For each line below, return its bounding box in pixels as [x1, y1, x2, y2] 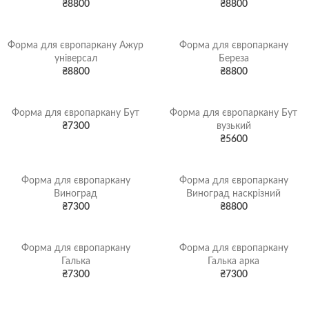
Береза [218, 54, 249, 63]
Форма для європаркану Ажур [8, 41, 143, 50]
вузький [216, 121, 251, 131]
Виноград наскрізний [186, 189, 281, 199]
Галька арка [208, 257, 259, 266]
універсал [54, 54, 97, 63]
